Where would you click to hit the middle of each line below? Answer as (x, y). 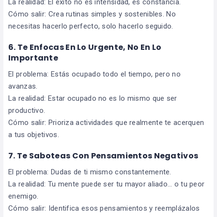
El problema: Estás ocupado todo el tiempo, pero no (94, 74)
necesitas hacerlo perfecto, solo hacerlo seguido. (91, 26)
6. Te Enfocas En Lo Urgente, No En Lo (85, 47)
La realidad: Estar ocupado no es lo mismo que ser (93, 99)
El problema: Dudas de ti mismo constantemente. (90, 172)
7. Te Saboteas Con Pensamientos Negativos (103, 156)
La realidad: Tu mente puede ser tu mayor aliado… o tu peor (107, 184)
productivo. (27, 111)
